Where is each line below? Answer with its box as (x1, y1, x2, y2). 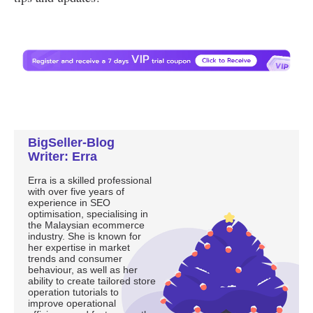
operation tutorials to (28, 286, 119, 298)
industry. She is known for (28, 230, 142, 242)
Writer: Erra (28, 149, 98, 163)
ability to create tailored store (28, 275, 156, 286)
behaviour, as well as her (28, 263, 138, 275)
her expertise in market (28, 241, 131, 253)
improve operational (28, 297, 117, 309)
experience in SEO (28, 196, 111, 208)
